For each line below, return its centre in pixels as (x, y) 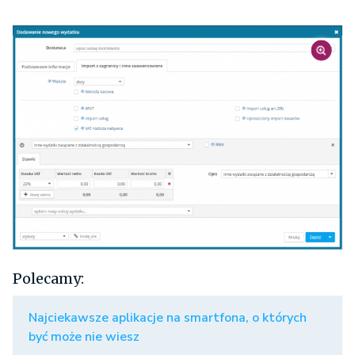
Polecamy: (48, 278)
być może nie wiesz (84, 336)
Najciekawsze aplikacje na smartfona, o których (168, 317)
